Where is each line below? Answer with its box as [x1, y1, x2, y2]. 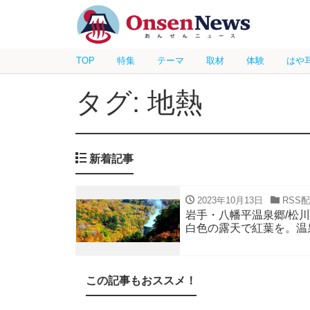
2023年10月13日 [194, 195, 263, 206]
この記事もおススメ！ [86, 275, 197, 286]
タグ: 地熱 [75, 87, 203, 118]
